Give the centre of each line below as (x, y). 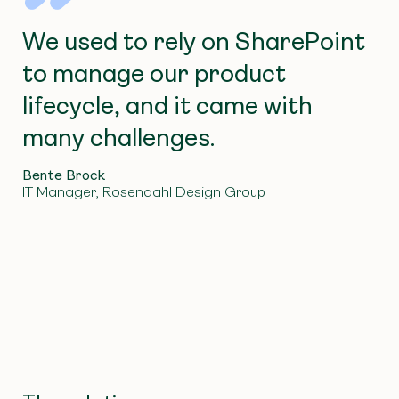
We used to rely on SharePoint (194, 41)
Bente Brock (64, 175)
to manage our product (154, 73)
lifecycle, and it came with (167, 105)
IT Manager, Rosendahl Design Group (144, 191)
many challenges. (118, 137)
